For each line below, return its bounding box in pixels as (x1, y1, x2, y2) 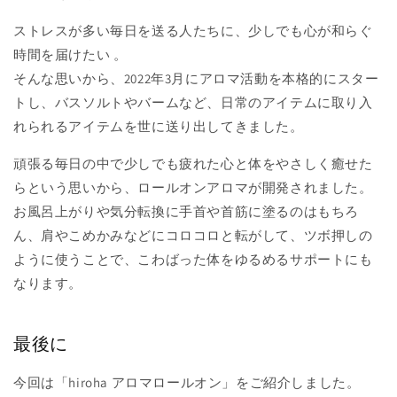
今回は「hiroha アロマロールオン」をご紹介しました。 (13, 373, 361, 391)
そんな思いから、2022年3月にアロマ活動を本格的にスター (13, 69, 379, 87)
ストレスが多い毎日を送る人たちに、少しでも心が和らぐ (13, 21, 373, 39)
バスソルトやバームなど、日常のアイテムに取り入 (54, 93, 373, 111)
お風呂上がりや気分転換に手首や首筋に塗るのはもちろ (13, 202, 360, 220)
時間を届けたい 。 (13, 45, 128, 63)
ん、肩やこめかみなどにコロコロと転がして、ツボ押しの (13, 226, 373, 244)
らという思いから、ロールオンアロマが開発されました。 (13, 178, 373, 196)
